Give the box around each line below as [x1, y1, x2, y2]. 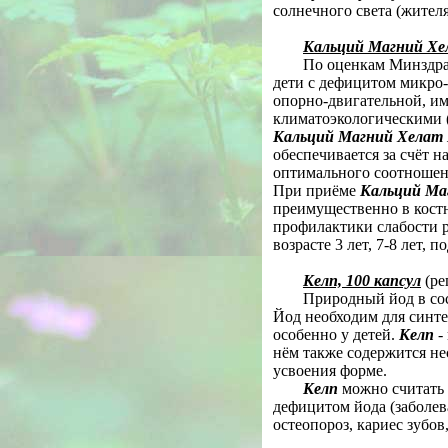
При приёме [273, 182, 360, 199]
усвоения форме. [273, 362, 387, 379]
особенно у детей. [273, 326, 399, 343]
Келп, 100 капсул [303, 272, 421, 289]
